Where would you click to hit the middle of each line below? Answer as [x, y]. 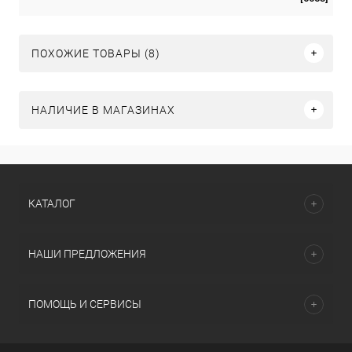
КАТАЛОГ [52, 203]
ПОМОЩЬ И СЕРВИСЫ [85, 304]
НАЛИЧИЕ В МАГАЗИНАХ [103, 110]
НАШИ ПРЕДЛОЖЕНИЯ [87, 254]
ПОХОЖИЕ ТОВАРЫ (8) [96, 53]
